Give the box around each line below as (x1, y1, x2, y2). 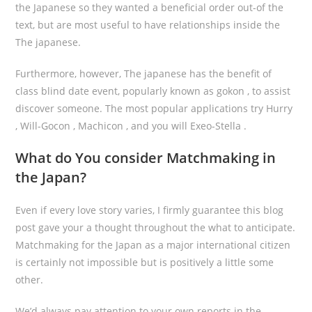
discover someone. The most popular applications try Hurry (15, 102, 293, 115)
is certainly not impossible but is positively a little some (15, 256, 274, 269)
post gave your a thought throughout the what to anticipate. (15, 221, 296, 234)
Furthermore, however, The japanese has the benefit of (15, 67, 272, 80)
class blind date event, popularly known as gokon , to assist (15, 84, 291, 97)
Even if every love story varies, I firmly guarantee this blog (15, 203, 284, 217)
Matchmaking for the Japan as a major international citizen (15, 238, 291, 251)
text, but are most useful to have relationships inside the (15, 18, 281, 31)
